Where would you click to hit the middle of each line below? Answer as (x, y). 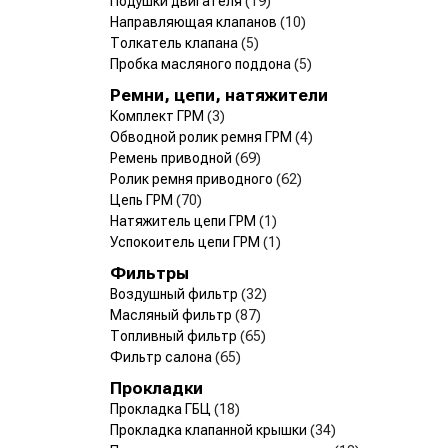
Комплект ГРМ (158, 115)
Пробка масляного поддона (202, 63)
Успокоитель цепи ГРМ (186, 241)
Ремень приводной (172, 157)
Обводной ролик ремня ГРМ (202, 136)
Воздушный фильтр (175, 293)
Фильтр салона (162, 356)
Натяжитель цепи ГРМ (184, 220)
